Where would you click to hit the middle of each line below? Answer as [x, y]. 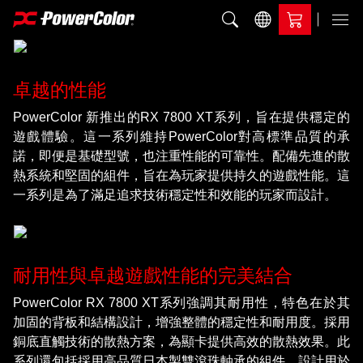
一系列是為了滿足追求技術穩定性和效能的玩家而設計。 [175, 194]
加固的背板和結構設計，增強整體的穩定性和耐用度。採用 [181, 322]
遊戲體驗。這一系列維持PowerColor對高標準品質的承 [181, 136]
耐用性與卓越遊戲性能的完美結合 [153, 275]
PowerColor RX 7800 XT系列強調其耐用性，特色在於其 [181, 302]
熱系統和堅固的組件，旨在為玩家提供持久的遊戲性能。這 [181, 175]
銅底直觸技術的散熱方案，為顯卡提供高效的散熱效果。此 [181, 341]
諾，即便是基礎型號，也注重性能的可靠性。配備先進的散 [181, 156]
